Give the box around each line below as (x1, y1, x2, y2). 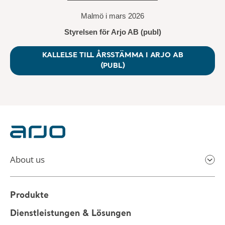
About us (10, 154, 45, 166)
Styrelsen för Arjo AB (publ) (64, 28, 161, 36)
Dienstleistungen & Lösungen (10, 209, 131, 218)
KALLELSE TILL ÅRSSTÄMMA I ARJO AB (42, 52, 183, 59)
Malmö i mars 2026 (81, 12, 144, 20)
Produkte (10, 191, 49, 200)
